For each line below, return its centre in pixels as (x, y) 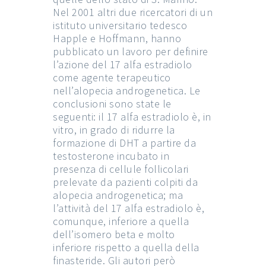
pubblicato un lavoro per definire (131, 51)
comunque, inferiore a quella (121, 221)
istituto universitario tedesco (120, 25)
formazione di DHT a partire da (124, 142)
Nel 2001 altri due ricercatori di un (133, 12)
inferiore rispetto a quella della (126, 247)
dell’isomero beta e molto (114, 234)
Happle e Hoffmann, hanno (117, 38)
